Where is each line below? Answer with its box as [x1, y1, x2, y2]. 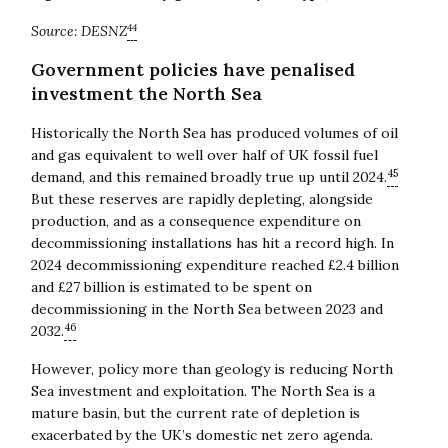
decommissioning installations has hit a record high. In [30, 233, 394, 252]
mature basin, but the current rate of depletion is [30, 403, 360, 422]
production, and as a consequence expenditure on [30, 211, 361, 230]
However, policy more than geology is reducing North [30, 359, 393, 378]
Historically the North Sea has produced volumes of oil [30, 123, 398, 142]
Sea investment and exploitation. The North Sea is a [30, 381, 375, 400]
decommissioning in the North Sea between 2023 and [30, 299, 383, 318]
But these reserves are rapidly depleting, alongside [30, 189, 373, 208]
